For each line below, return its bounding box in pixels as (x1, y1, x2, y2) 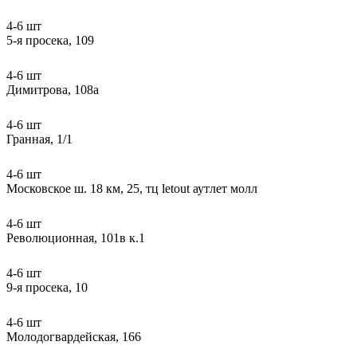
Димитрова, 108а (6, 82, 99, 96)
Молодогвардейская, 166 (6, 329, 141, 343)
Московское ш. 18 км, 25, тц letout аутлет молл (6, 181, 257, 195)
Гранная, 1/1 (6, 131, 73, 146)
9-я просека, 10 (6, 280, 88, 294)
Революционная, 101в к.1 (6, 230, 145, 245)
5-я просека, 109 (6, 33, 94, 47)
